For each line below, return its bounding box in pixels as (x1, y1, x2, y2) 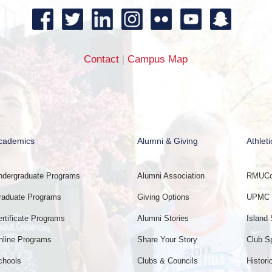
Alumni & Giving (137, 136, 199, 146)
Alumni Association (137, 171, 205, 181)
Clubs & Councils (137, 256, 199, 266)
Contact (84, 53, 120, 66)
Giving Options (137, 192, 190, 202)
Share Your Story (137, 235, 198, 245)
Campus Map (127, 53, 188, 66)
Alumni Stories (137, 214, 189, 223)
